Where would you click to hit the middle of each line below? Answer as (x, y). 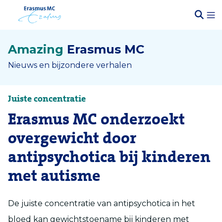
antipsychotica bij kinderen (109, 157)
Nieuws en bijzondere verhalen (70, 65)
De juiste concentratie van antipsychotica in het (102, 203)
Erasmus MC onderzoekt (96, 120)
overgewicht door (72, 139)
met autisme (54, 176)
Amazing (36, 49)
